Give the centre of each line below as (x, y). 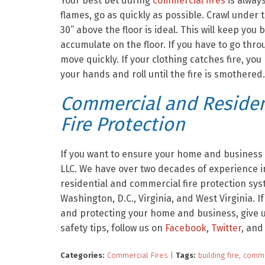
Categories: (83, 255)
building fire (219, 255)
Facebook (186, 228)
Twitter (226, 228)
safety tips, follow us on (112, 228)
